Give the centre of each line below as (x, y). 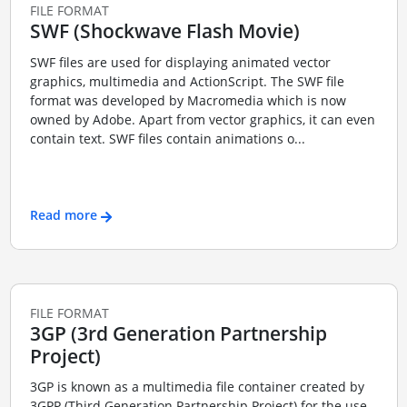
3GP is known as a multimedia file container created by (197, 387)
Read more (63, 215)
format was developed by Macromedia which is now (188, 100)
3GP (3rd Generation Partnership (178, 333)
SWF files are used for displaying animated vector (180, 62)
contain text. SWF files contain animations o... (167, 138)
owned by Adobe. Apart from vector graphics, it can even (202, 119)
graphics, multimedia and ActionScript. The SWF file (187, 81)
